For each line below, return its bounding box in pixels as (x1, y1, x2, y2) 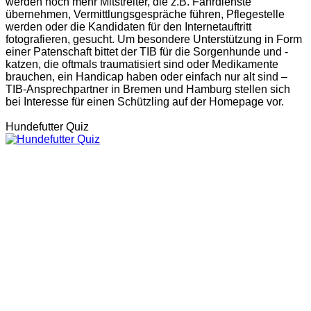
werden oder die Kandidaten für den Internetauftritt (6, 20, 251, 33)
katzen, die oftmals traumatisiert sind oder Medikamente (6, 58, 278, 70)
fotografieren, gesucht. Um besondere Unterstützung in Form (6, 33, 302, 45)
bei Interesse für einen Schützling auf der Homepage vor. (6, 95, 284, 108)
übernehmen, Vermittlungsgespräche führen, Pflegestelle (6, 8, 285, 20)
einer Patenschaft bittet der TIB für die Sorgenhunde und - (6, 45, 288, 58)
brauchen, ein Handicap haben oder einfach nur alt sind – (6, 70, 287, 83)
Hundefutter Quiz (6, 120, 89, 133)
